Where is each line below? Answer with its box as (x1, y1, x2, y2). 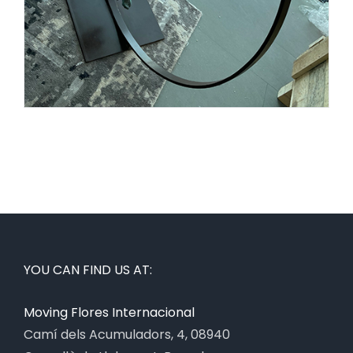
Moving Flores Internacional (24, 303, 195, 321)
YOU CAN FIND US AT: (24, 260, 152, 279)
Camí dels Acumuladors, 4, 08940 (24, 325, 230, 344)
